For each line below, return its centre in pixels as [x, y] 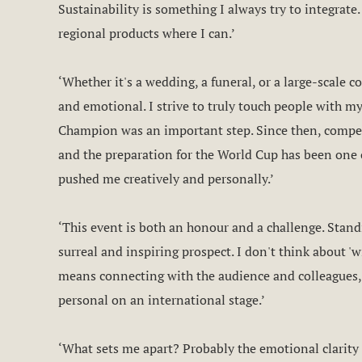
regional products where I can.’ [147, 33]
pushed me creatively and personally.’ [166, 179]
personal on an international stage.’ [162, 300]
